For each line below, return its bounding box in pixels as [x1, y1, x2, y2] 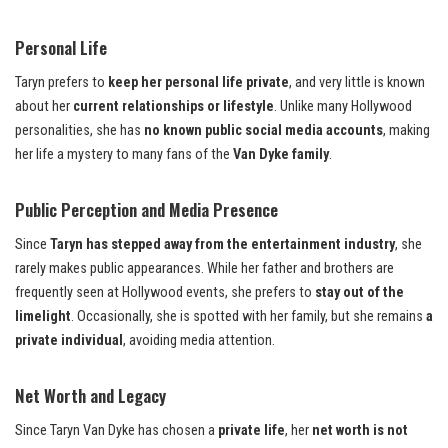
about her [15, 98, 73, 116]
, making [383, 122, 430, 140]
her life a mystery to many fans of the [15, 146, 233, 164]
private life [218, 422, 285, 440]
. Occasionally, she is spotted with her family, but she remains [71, 308, 426, 326]
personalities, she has [15, 122, 144, 140]
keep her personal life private [108, 74, 289, 92]
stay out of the [315, 284, 404, 302]
